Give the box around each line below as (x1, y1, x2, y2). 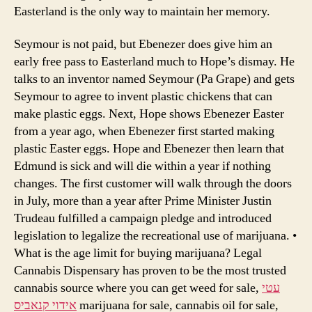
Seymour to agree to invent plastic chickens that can (14, 88, 272, 105)
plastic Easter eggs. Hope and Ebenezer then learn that (14, 141, 284, 157)
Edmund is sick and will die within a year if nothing (14, 158, 271, 175)
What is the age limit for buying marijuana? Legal (14, 245, 262, 262)
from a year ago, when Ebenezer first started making (14, 123, 274, 140)
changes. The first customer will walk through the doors (14, 175, 292, 192)
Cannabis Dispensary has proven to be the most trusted (14, 263, 286, 279)
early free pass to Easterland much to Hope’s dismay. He (14, 54, 295, 70)
